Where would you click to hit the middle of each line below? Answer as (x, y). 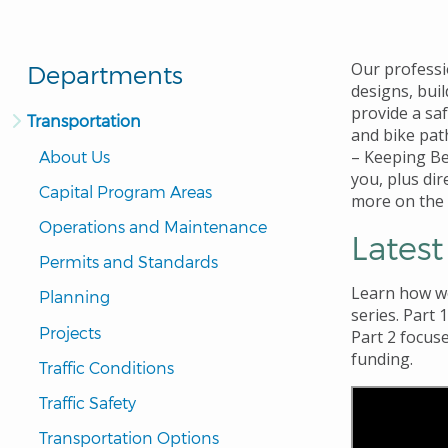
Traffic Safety (87, 402)
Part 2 (373, 337)
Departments (105, 75)
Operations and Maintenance (153, 226)
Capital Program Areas (125, 191)
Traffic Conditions (106, 367)
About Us (74, 156)
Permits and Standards (128, 262)
